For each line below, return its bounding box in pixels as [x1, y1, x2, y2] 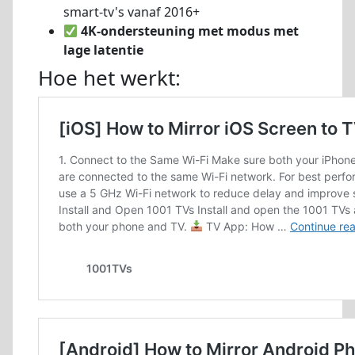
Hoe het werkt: [38, 63, 181, 93]
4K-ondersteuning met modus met [81, 22, 300, 40]
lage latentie [63, 41, 143, 59]
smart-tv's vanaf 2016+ [63, 3, 200, 21]
